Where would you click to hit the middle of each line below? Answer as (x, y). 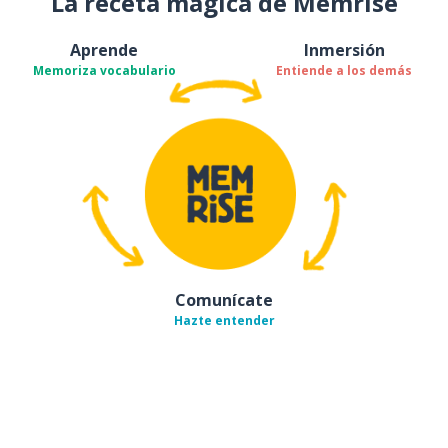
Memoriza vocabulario (104, 70)
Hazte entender (224, 320)
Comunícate (224, 299)
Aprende (104, 49)
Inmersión (344, 49)
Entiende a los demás (344, 70)
